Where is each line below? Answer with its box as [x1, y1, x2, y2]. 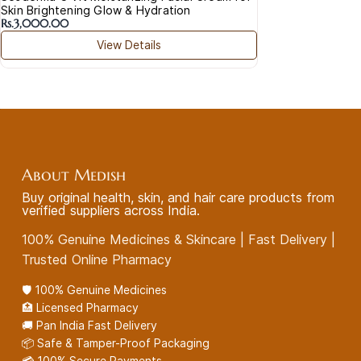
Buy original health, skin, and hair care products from [22, 189, 334, 205]
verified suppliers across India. [22, 201, 200, 218]
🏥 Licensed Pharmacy [22, 300, 139, 314]
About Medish [22, 164, 126, 185]
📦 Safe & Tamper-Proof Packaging [22, 335, 210, 350]
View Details [97, 37, 161, 52]
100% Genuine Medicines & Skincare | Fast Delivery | [22, 230, 335, 247]
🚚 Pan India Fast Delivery [22, 317, 157, 332]
